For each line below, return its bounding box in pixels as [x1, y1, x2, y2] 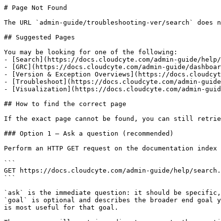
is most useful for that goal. [4, 204, 118, 211]
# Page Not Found [4, 4, 67, 11]
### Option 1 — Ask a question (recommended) [4, 130, 174, 137]
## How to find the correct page [4, 100, 126, 108]
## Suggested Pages [4, 34, 75, 41]
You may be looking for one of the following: [4, 48, 178, 56]
